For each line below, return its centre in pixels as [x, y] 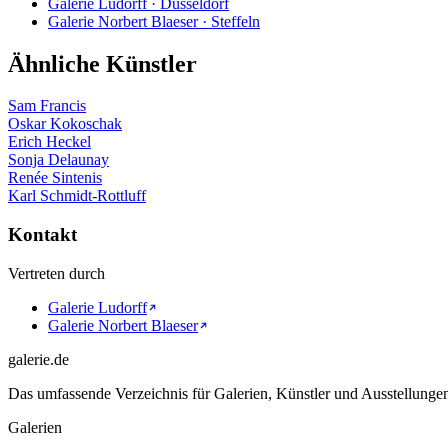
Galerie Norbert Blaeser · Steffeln [154, 21]
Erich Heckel [49, 142]
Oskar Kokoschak [65, 124]
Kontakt [42, 235]
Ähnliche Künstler [102, 63]
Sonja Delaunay [58, 160]
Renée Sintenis [55, 178]
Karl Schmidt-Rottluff [77, 196]
